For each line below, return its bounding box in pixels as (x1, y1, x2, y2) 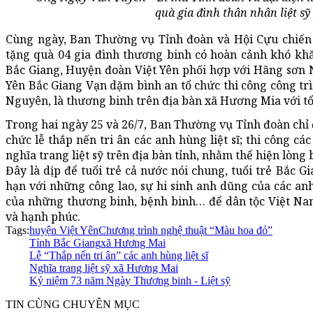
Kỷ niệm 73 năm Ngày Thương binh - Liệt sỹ (29, 274, 231, 286)
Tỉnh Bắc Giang (29, 236, 101, 249)
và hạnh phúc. (6, 208, 80, 224)
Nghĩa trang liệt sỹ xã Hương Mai (29, 261, 178, 274)
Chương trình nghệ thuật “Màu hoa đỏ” (99, 224, 272, 236)
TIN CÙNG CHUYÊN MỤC (6, 298, 140, 310)
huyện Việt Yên (29, 224, 99, 236)
